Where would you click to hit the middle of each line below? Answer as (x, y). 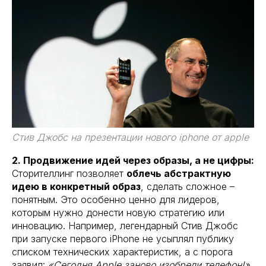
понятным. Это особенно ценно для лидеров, (116, 199)
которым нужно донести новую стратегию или (118, 212)
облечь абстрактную (179, 173)
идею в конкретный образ (76, 186)
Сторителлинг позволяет (69, 173)
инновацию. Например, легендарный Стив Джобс (125, 225)
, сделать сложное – (188, 186)
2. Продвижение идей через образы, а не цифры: (133, 160)
